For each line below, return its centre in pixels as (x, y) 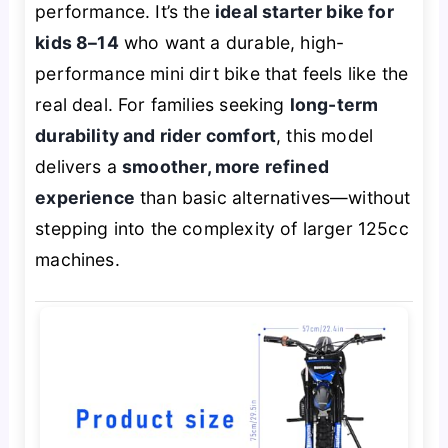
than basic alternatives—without (272, 197)
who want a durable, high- (231, 42)
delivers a (79, 166)
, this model (325, 135)
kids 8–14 (77, 42)
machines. (77, 259)
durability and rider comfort (156, 135)
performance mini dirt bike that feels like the (222, 73)
